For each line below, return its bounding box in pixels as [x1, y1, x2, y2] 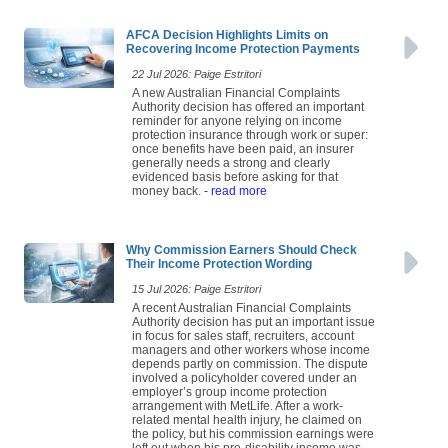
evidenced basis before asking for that [132, 176, 338, 191]
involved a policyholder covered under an [132, 377, 357, 392]
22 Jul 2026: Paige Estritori [132, 74, 261, 87]
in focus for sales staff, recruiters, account [132, 335, 354, 350]
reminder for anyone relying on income [132, 120, 342, 135]
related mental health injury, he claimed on [132, 419, 362, 434]
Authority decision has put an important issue [132, 321, 375, 336]
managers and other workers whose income [132, 349, 370, 364]
